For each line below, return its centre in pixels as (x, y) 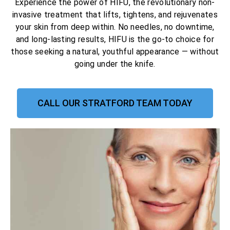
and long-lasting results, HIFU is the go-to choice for (115, 40)
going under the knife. (115, 64)
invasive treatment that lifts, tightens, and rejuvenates (115, 15)
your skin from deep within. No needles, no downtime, (115, 27)
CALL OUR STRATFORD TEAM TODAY (115, 103)
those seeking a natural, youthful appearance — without (115, 52)
